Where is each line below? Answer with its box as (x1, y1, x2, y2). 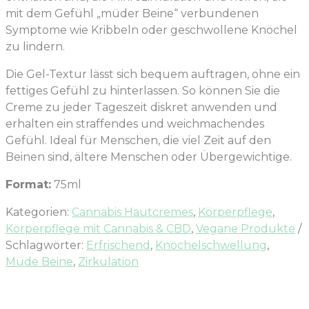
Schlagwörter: (6, 239, 86, 252)
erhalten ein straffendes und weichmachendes (6, 117, 264, 131)
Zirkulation (78, 255, 139, 269)
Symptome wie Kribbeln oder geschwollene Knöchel (6, 23, 297, 37)
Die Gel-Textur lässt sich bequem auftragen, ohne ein (6, 68, 300, 81)
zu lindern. (6, 40, 65, 54)
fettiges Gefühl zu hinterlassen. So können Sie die (6, 84, 280, 98)
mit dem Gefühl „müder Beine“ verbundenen (6, 7, 259, 21)
